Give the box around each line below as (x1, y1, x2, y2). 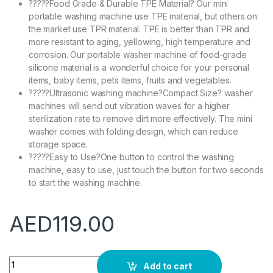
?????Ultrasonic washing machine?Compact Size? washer (29, 88, 253, 99)
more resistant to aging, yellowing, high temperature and (29, 37, 251, 48)
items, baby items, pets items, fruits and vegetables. (29, 75, 232, 86)
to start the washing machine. (29, 177, 142, 188)
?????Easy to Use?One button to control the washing (29, 152, 234, 163)
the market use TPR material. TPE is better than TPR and (29, 24, 250, 35)
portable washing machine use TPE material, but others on (29, 11, 258, 22)
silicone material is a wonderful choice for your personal (29, 62, 250, 73)
